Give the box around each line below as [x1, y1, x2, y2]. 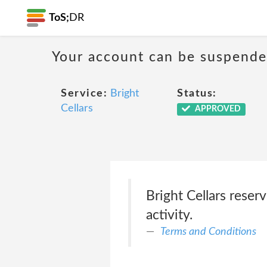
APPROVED [193, 105, 241, 113]
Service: [61, 88, 107, 99]
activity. [145, 208, 193, 222]
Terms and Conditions [160, 226, 256, 237]
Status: [177, 88, 217, 99]
